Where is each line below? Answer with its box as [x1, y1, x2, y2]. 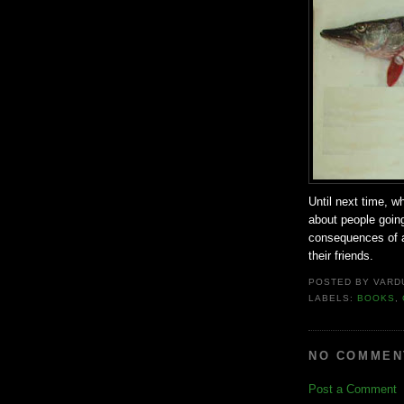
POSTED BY [308, 277, 374, 288]
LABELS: [308, 293, 358, 304]
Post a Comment [308, 381, 397, 396]
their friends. [308, 248, 373, 262]
